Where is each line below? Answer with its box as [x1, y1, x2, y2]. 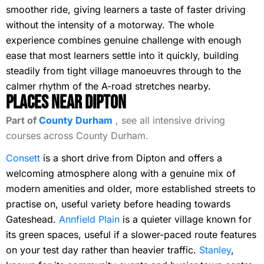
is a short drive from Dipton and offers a [40, 152, 222, 164]
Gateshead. [6, 213, 59, 225]
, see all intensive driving [113, 114, 225, 126]
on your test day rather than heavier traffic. [6, 244, 199, 256]
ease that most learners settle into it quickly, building [6, 49, 239, 61]
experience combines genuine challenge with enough [6, 34, 241, 46]
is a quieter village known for [120, 213, 252, 225]
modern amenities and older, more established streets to [6, 183, 256, 194]
